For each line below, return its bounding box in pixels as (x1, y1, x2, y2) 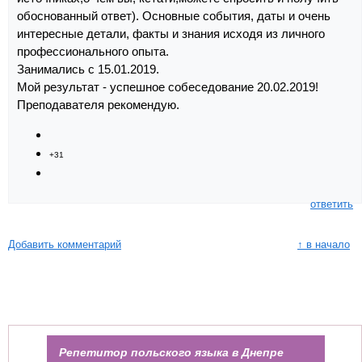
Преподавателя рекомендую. (17, 97, 179, 112)
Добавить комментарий (8, 238, 121, 250)
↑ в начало (297, 238, 350, 250)
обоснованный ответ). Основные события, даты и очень (17, 8, 330, 23)
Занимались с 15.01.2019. (17, 61, 159, 76)
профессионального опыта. (17, 44, 169, 58)
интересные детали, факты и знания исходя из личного (17, 26, 325, 40)
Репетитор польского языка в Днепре (59, 345, 284, 359)
